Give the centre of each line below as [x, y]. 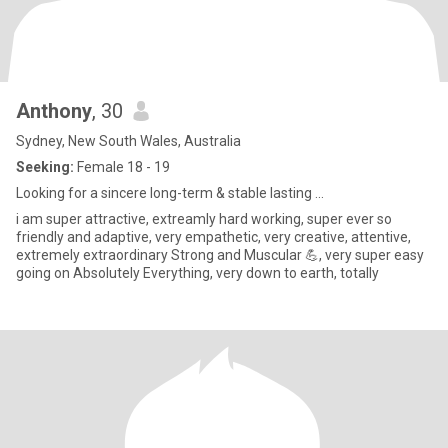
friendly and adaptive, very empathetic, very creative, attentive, [213, 237]
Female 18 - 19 [122, 167]
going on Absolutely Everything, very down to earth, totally [197, 273]
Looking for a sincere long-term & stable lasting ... [170, 193]
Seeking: [45, 167]
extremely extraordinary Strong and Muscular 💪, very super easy [220, 255]
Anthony [54, 111]
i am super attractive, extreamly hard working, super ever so [204, 219]
